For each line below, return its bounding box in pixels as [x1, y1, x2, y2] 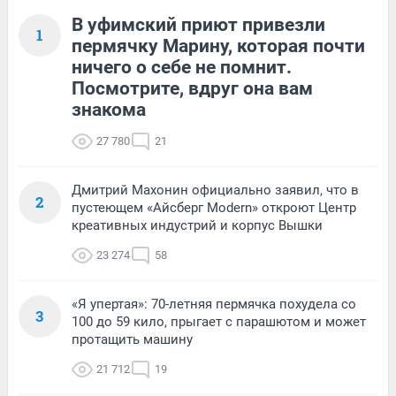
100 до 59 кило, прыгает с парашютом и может [72, 314, 366, 331]
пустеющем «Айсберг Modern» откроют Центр [72, 200, 356, 217]
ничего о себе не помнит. [72, 57, 292, 79]
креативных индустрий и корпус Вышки [72, 217, 323, 234]
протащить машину [72, 331, 193, 348]
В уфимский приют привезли [72, 14, 325, 36]
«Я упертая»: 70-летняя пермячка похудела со [72, 296, 356, 313]
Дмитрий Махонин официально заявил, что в [72, 182, 359, 199]
